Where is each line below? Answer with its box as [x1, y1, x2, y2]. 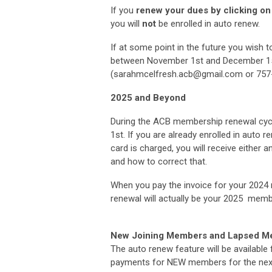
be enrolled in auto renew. [156, 18, 260, 29]
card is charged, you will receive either [110, 142, 263, 154]
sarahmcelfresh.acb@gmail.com [114, 68, 243, 80]
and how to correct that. [110, 155, 207, 167]
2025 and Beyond [110, 92, 186, 103]
